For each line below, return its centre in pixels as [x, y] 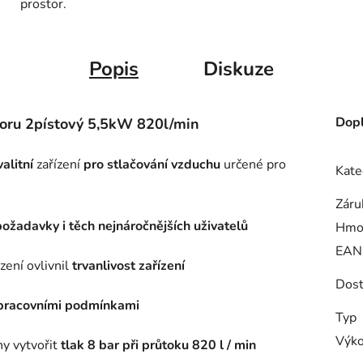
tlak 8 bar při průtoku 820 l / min [158, 345]
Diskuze [239, 68]
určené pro [253, 164]
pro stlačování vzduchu [152, 164]
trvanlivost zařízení [127, 265]
